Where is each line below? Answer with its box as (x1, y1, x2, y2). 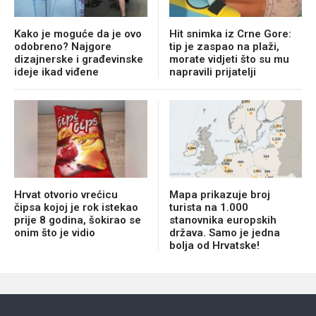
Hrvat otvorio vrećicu (14, 188, 118, 201)
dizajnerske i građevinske (14, 52, 143, 66)
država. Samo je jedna (169, 226, 280, 239)
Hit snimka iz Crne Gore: (169, 27, 291, 40)
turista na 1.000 (169, 200, 248, 214)
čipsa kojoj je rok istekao (14, 200, 138, 214)
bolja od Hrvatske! (169, 238, 260, 252)
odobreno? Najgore (14, 39, 111, 53)
